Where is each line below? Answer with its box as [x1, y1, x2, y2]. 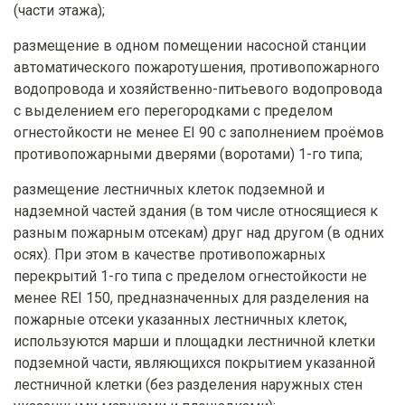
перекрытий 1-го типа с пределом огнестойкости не [14, 268, 367, 286]
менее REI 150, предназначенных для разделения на [14, 289, 369, 307]
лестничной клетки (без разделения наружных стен [14, 376, 363, 394]
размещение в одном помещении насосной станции [14, 37, 366, 55]
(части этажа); [14, 2, 105, 20]
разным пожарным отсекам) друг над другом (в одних [14, 224, 384, 242]
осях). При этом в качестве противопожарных [14, 246, 325, 264]
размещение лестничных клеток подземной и [14, 181, 325, 199]
